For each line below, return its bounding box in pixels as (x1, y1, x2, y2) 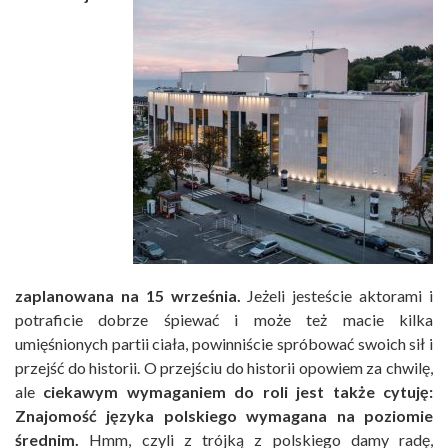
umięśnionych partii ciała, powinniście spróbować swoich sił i (15, 334, 433, 354)
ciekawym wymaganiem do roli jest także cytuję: (43, 382, 434, 402)
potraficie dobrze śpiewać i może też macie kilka (15, 310, 433, 330)
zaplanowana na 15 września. (15, 286, 241, 306)
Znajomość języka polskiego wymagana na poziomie (15, 406, 433, 426)
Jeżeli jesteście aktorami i (240, 286, 434, 306)
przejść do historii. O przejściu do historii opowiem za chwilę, (15, 358, 433, 378)
